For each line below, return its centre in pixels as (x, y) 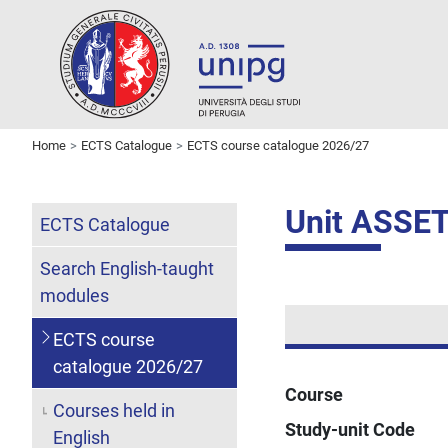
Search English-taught (127, 268)
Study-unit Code (350, 429)
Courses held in (113, 410)
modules (74, 295)
